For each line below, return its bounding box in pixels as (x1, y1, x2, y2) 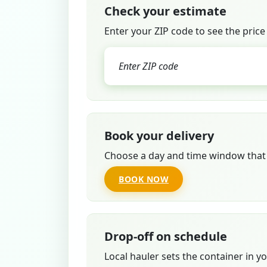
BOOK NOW (119, 173, 169, 185)
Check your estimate (104, 3, 226, 19)
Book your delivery (104, 128, 214, 144)
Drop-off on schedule (104, 228, 227, 244)
